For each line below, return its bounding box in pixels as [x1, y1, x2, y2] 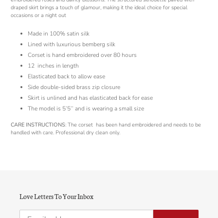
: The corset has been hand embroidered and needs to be [65, 121, 201, 129]
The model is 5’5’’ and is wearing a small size [28, 104, 144, 112]
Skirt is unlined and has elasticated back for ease [28, 93, 153, 102]
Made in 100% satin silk [28, 29, 91, 37]
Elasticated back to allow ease [28, 72, 105, 80]
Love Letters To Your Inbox [19, 192, 93, 201]
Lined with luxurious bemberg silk [28, 40, 115, 48]
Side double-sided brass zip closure [28, 83, 120, 91]
